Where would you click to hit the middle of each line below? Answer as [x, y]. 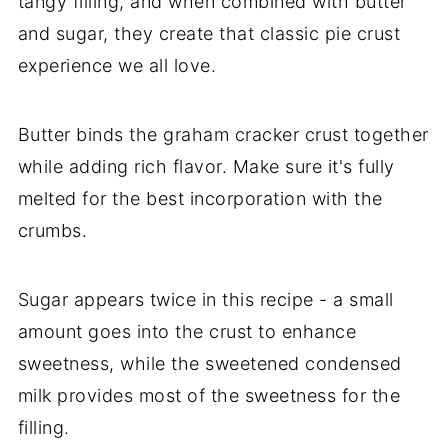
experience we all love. [117, 65]
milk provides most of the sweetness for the [209, 395]
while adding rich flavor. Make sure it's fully [206, 166]
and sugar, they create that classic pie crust [209, 33]
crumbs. [52, 230]
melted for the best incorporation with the [200, 198]
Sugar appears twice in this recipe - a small [205, 299]
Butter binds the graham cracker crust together [223, 134]
